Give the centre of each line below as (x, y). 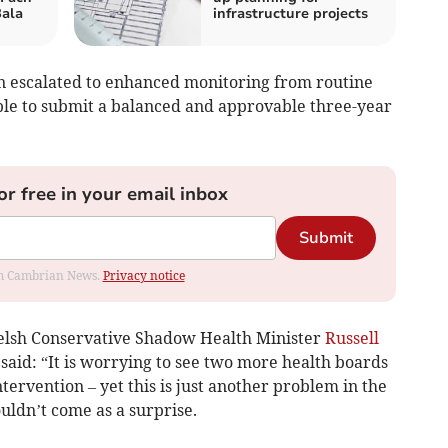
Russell (351, 338)
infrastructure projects (290, 14)
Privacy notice (143, 276)
